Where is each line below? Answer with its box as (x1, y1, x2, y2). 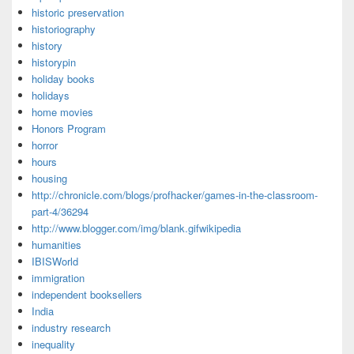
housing (32, 171, 67, 186)
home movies (32, 104, 93, 119)
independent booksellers (32, 287, 142, 302)
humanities (32, 237, 81, 252)
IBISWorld (32, 254, 78, 269)
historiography (32, 21, 96, 36)
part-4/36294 (32, 204, 88, 219)
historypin (32, 55, 76, 70)
